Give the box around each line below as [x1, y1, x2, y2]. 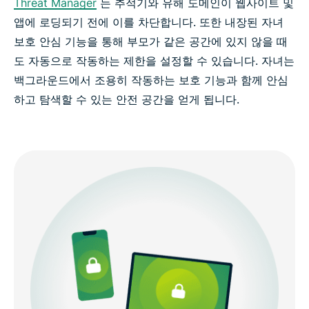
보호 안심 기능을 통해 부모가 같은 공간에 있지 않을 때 [14, 34, 288, 48]
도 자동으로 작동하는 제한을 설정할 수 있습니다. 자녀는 [14, 53, 295, 68]
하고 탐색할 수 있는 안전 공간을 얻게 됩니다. [14, 92, 239, 106]
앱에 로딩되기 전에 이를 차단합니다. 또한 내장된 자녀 [14, 14, 283, 29]
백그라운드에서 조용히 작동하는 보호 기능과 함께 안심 [14, 72, 288, 87]
